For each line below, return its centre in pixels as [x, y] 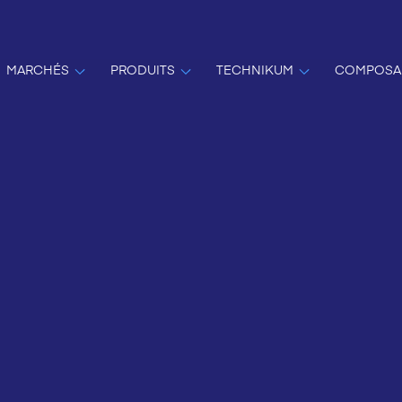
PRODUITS [143, 70]
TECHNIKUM [255, 70]
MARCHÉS [38, 70]
